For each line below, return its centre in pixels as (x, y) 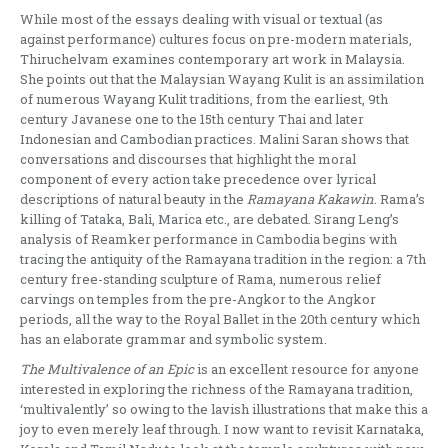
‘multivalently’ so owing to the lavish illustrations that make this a (224, 408)
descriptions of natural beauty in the (133, 198)
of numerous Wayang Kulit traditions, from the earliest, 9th (204, 98)
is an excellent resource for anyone (306, 368)
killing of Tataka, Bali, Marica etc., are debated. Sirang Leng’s (209, 218)
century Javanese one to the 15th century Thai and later (192, 118)
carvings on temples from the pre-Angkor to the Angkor (198, 298)
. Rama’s (399, 198)
